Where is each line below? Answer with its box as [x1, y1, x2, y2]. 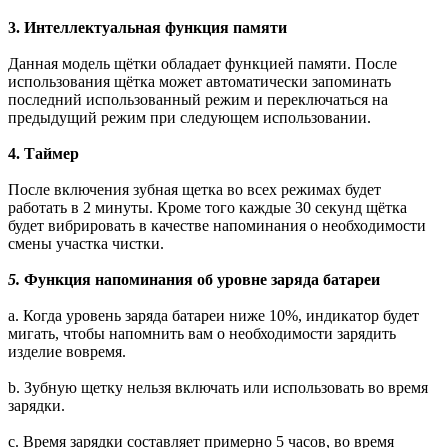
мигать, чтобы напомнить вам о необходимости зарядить [8, 325, 396, 342]
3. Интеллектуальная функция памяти [8, 19, 287, 36]
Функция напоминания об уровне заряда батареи [24, 271, 380, 288]
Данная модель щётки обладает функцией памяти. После [8, 55, 397, 72]
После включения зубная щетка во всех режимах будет [8, 181, 381, 198]
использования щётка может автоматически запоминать [8, 73, 391, 90]
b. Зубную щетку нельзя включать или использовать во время [8, 379, 428, 396]
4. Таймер [8, 145, 79, 162]
